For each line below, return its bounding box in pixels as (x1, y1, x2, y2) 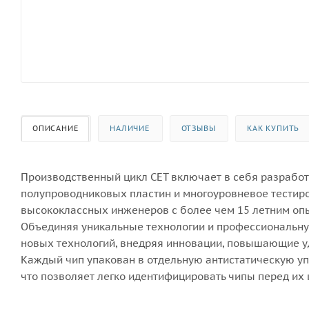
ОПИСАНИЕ (32, 123, 79, 133)
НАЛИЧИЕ (110, 123, 150, 133)
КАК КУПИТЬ (247, 123, 300, 133)
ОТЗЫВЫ (181, 123, 216, 133)
